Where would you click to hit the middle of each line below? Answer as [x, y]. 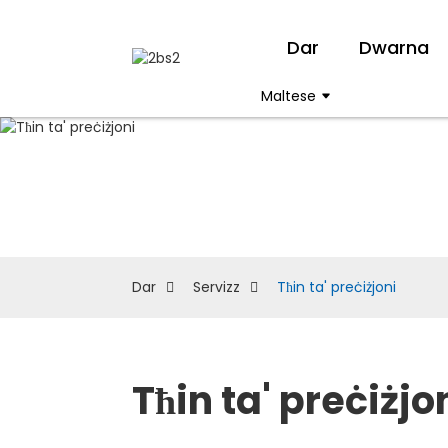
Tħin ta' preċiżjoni [336, 287]
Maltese [288, 95]
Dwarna [393, 47]
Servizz [216, 287]
